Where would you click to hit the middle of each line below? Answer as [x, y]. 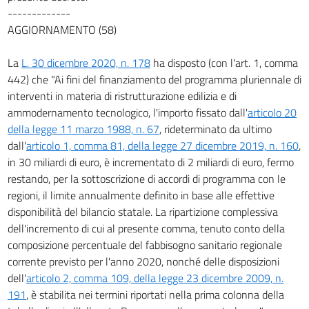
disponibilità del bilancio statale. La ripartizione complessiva [143, 211]
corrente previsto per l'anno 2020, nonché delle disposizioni [143, 261]
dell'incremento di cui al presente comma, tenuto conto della [146, 228]
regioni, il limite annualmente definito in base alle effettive [141, 195]
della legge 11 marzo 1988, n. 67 [83, 129]
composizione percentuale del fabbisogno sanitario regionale [145, 245]
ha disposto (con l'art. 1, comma [224, 62]
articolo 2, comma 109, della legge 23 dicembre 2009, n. [155, 278]
